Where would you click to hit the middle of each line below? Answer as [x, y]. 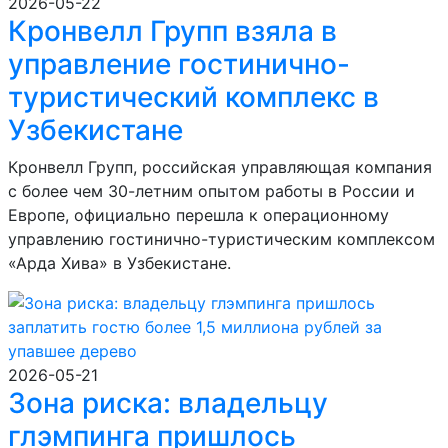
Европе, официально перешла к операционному [198, 215]
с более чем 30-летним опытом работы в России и [211, 191]
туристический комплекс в [193, 97]
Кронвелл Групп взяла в [172, 31]
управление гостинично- [179, 64]
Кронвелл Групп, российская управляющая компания [220, 167]
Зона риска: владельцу [168, 403]
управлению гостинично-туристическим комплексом [221, 239]
